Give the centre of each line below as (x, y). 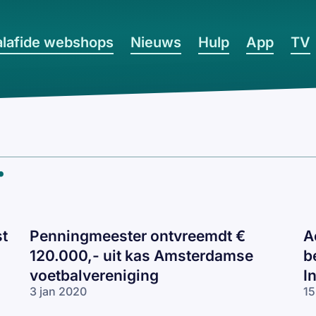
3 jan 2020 (58, 291)
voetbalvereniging (94, 275)
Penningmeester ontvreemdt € (138, 236)
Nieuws (156, 42)
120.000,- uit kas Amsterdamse (141, 255)
